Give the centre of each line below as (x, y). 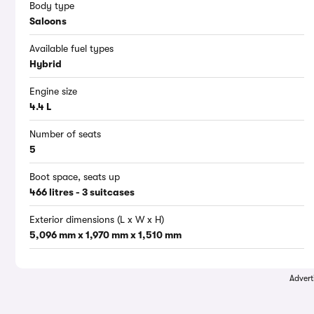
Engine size (53, 91)
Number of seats (65, 134)
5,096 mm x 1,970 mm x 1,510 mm (105, 235)
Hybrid (46, 64)
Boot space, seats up (75, 177)
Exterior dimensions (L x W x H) (97, 220)
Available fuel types (71, 49)
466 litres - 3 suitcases (82, 192)
